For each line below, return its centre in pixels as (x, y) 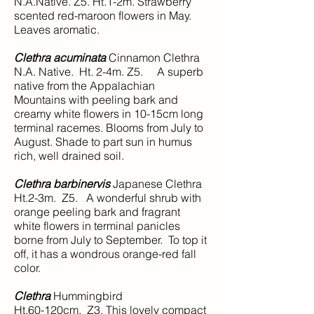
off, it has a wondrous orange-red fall (105, 254)
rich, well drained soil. (69, 156)
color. (27, 268)
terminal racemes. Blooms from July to (109, 128)
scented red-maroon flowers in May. (104, 15)
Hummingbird (89, 296)
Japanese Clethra (156, 184)
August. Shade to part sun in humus (103, 142)
